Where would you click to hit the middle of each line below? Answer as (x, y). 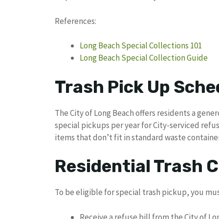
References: (76, 21)
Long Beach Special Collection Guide (144, 58)
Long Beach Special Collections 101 (141, 46)
